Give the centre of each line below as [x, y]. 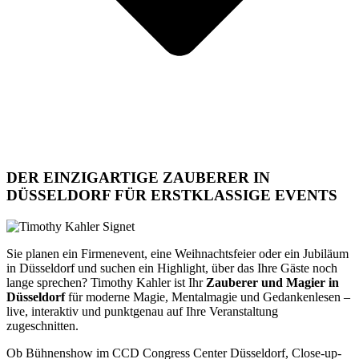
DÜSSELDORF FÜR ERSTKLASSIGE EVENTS [172, 196]
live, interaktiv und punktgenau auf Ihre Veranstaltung [142, 312]
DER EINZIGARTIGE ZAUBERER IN [138, 178]
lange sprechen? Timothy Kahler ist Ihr [106, 283]
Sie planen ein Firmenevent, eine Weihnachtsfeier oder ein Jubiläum [177, 254]
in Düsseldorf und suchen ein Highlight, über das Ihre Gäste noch [172, 268]
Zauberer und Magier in [272, 283]
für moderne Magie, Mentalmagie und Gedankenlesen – [208, 297]
